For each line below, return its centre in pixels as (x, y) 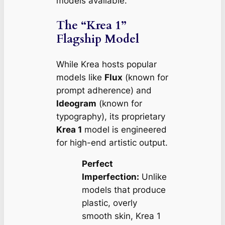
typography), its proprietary (110, 116)
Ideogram (76, 103)
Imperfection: (110, 177)
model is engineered (124, 129)
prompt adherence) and (104, 90)
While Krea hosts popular (106, 64)
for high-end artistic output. (112, 142)
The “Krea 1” (91, 26)
